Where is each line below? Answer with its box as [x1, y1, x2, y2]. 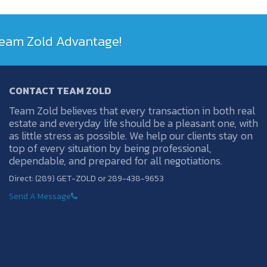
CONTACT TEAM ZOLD [8, 83, 111, 98]
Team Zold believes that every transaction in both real [8, 102, 255, 119]
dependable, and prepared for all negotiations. [8, 152, 222, 169]
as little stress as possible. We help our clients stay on [8, 127, 253, 144]
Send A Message [8, 190, 71, 203]
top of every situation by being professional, [8, 139, 212, 156]
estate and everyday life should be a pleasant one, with [8, 114, 258, 131]
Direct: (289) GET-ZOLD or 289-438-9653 [8, 172, 164, 185]
